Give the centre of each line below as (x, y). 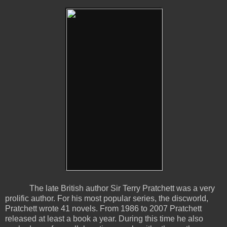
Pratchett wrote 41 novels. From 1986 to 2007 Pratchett (103, 208)
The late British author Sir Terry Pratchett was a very (122, 188)
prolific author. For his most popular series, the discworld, (107, 198)
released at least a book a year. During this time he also (104, 218)
